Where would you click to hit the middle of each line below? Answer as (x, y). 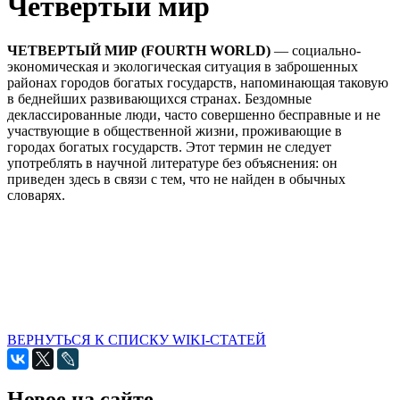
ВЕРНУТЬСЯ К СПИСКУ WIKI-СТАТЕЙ (137, 339)
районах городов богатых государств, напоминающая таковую (198, 82)
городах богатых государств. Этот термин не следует (169, 146)
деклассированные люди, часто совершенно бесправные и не (194, 114)
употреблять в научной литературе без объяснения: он (172, 162)
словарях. (36, 195)
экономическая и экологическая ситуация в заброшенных (183, 66)
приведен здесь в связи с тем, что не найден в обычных (176, 179)
